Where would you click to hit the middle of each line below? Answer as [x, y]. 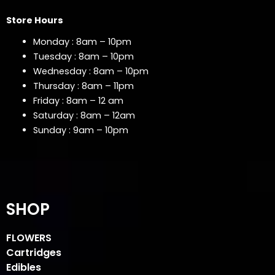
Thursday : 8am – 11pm [83, 86]
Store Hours [35, 20]
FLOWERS [29, 238]
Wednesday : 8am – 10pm [91, 72]
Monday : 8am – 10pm [82, 42]
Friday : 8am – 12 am [78, 101]
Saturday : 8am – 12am [84, 116]
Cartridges [34, 252]
